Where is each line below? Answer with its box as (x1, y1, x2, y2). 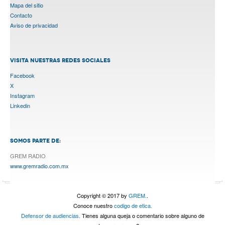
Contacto (10, 11, 32, 19)
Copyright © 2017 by (77, 191, 129, 199)
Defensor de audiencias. (21, 211, 80, 219)
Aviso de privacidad (10, 21, 58, 29)
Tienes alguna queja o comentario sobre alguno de (80, 211, 204, 219)
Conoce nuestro (73, 201, 114, 209)
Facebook (10, 71, 35, 79)
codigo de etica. (114, 201, 152, 209)
